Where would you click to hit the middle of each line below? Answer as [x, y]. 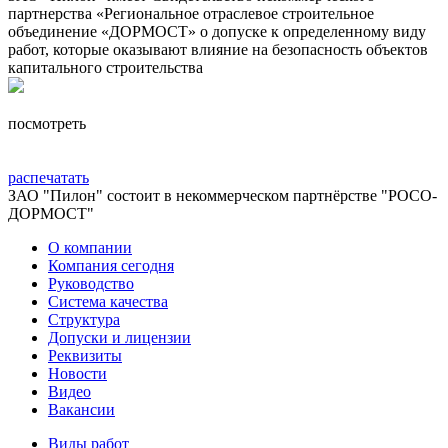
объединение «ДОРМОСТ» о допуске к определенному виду [217, 31]
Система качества [108, 301]
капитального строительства [105, 67]
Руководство [91, 283]
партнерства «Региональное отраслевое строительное [191, 13]
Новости [77, 373]
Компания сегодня [111, 265]
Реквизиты [85, 355]
